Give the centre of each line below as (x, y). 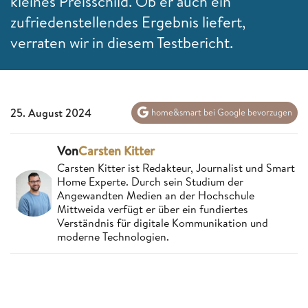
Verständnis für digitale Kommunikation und (163, 222)
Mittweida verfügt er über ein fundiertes (153, 209)
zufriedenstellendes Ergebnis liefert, (128, 22)
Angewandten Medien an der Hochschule (156, 195)
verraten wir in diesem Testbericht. (123, 42)
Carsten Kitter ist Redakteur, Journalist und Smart (176, 167)
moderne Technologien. (113, 236)
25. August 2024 (51, 112)
